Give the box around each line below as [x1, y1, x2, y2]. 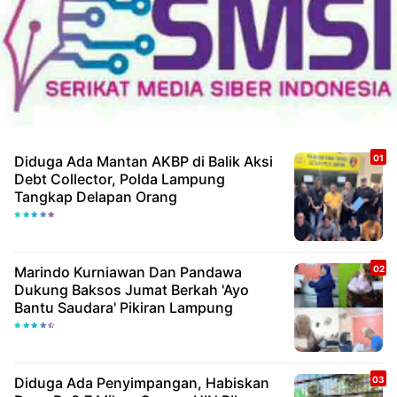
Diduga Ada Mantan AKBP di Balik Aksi [14, 152, 273, 170]
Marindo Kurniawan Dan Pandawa [14, 262, 74, 281]
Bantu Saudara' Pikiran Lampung [14, 298, 233, 316]
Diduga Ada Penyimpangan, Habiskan [14, 373, 269, 392]
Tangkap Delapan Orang [14, 187, 177, 206]
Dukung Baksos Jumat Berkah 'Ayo [14, 280, 249, 299]
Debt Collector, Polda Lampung [14, 169, 225, 188]
